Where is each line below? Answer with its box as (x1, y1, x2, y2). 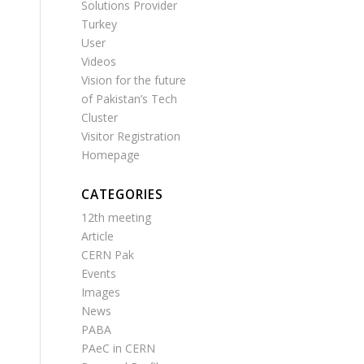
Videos (81, 54, 116, 69)
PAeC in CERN (81, 340, 155, 356)
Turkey (81, 16, 117, 32)
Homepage (81, 147, 140, 162)
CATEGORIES (81, 186, 163, 203)
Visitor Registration (81, 128, 180, 144)
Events (81, 266, 116, 281)
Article (81, 228, 114, 244)
